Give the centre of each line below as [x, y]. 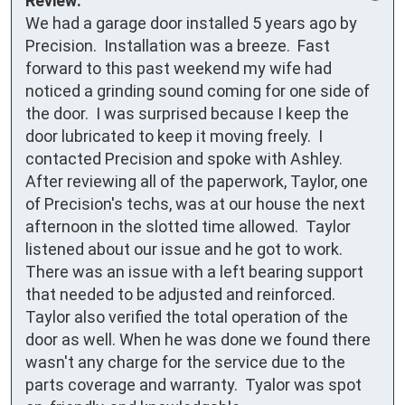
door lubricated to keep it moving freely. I [174, 137]
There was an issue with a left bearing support [194, 272]
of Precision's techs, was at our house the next [195, 204]
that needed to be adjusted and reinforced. [180, 295]
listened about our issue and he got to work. [184, 250]
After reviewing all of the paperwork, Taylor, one [197, 182]
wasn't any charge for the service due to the [185, 363]
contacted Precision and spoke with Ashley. [184, 159]
